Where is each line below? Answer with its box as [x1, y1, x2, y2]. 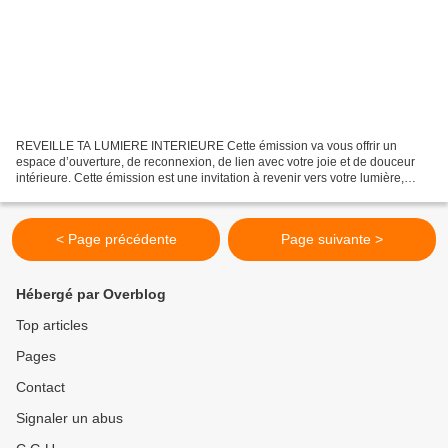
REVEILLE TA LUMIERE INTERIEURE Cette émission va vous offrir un [16, 139, 397, 154]
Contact [16, 379, 65, 396]
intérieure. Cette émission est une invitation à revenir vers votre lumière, [16, 171, 404, 186]
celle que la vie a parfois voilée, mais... [16, 187, 225, 202]
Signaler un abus [16, 410, 123, 427]
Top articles [16, 317, 88, 334]
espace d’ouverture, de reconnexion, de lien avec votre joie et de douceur [16, 155, 415, 170]
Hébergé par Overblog [16, 286, 166, 303]
